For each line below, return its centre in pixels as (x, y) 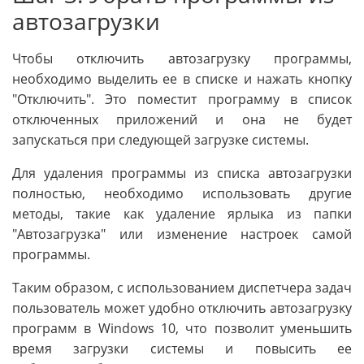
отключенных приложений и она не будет (182, 120)
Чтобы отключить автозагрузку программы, (182, 59)
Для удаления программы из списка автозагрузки (182, 173)
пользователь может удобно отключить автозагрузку (182, 308)
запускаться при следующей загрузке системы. (160, 140)
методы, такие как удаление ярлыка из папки (182, 214)
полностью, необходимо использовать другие (182, 194)
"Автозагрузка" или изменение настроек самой (182, 234)
